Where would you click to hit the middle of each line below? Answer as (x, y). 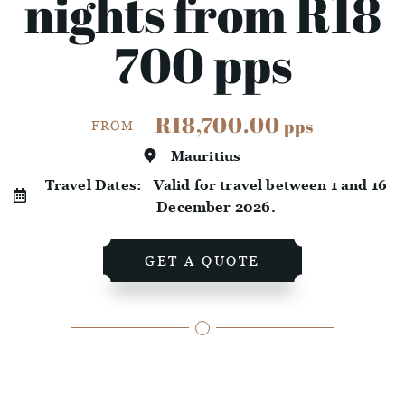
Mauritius (206, 156)
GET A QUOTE (202, 261)
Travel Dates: (99, 185)
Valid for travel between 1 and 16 (270, 185)
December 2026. (216, 207)
